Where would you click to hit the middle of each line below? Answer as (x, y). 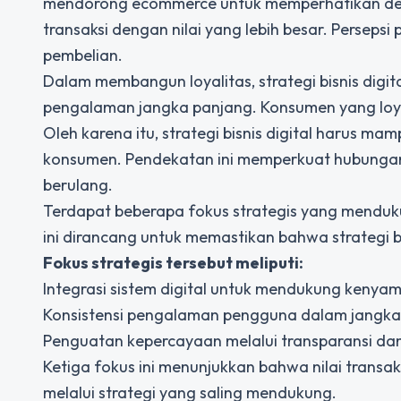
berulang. (78, 185)
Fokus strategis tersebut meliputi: (173, 263)
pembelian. (83, 55)
